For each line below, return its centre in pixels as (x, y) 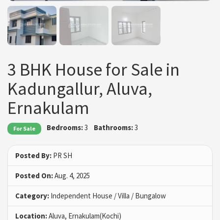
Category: (32, 195)
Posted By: (33, 155)
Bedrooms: (65, 128)
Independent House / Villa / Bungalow (108, 195)
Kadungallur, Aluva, (80, 89)
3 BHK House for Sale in (94, 70)
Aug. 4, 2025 (71, 175)
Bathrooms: (113, 128)
